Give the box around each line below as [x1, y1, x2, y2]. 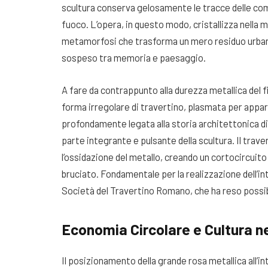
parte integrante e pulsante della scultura [62, 133, 232, 146]
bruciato [62, 167, 96, 179]
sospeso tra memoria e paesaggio [62, 51, 203, 64]
